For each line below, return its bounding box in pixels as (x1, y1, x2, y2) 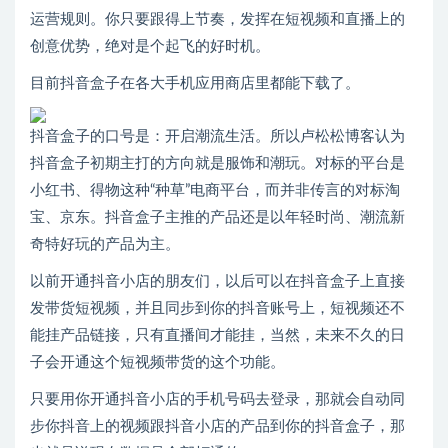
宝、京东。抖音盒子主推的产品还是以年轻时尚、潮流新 (30, 210, 405, 226)
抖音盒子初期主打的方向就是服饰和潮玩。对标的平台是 (30, 156, 405, 172)
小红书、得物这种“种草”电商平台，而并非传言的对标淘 (30, 183, 400, 199)
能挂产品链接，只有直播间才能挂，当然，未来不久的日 (30, 328, 405, 344)
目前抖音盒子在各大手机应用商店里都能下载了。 (30, 76, 360, 92)
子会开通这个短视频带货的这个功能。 (30, 355, 285, 371)
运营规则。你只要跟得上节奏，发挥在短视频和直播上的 (30, 12, 405, 28)
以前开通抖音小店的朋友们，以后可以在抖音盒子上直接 (30, 274, 405, 290)
